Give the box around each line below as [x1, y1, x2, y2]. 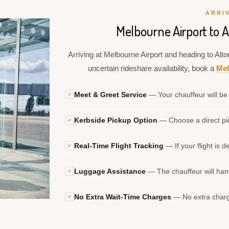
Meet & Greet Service [74, 90, 147, 99]
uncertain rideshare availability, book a [87, 64, 216, 73]
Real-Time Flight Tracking [74, 142, 164, 150]
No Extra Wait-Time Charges [74, 193, 171, 201]
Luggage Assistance [74, 167, 146, 175]
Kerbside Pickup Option [74, 116, 157, 124]
